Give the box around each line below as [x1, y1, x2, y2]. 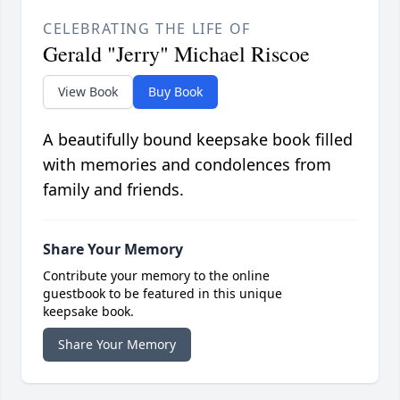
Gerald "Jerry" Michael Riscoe [43, 39, 310, 69]
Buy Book [148, 83, 203, 101]
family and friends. [43, 179, 184, 201]
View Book [58, 83, 118, 101]
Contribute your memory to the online [43, 267, 270, 285]
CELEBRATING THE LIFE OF [43, 19, 251, 39]
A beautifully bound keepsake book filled [43, 129, 353, 151]
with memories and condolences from [43, 154, 331, 176]
